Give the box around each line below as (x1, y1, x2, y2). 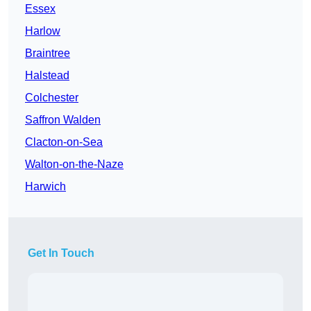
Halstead (25, 69, 69, 82)
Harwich (25, 180, 66, 193)
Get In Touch (28, 247, 94, 260)
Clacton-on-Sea (25, 136, 103, 149)
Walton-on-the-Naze (25, 158, 124, 171)
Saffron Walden (25, 114, 101, 126)
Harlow (25, 25, 60, 37)
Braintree (25, 47, 70, 60)
